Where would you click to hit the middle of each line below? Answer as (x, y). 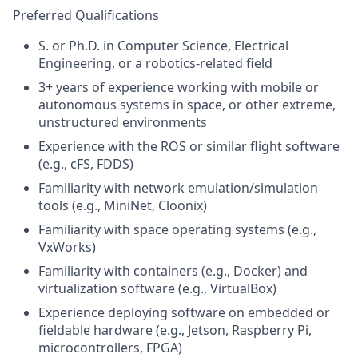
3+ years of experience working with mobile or (179, 87)
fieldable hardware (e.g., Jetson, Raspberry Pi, (175, 330)
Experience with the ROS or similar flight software (189, 146)
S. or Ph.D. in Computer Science (133, 46)
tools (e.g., (71, 205)
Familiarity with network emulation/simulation (178, 188)
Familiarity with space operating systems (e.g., (177, 229)
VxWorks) (67, 247)
